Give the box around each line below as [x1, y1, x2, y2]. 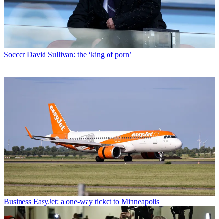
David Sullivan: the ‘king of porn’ [27, 50, 131, 59]
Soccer [4, 50, 25, 59]
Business [4, 197, 31, 206]
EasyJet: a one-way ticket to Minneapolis [33, 197, 159, 206]
